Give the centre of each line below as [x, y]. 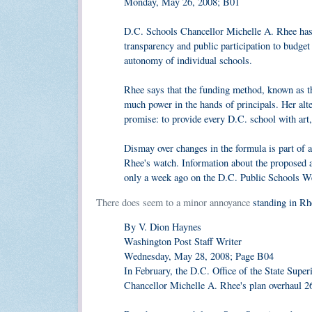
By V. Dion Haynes [163, 227]
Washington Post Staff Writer [183, 242]
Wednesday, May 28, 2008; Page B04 [199, 256]
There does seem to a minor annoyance [173, 202]
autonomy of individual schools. [188, 61]
